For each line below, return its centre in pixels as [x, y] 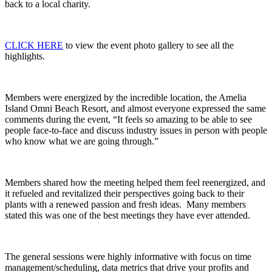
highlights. [25, 56]
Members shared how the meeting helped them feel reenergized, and [135, 183]
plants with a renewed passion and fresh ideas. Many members [125, 205]
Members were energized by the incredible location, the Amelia [126, 98]
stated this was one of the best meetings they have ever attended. [127, 216]
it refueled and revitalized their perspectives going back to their [124, 194]
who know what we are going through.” [83, 141]
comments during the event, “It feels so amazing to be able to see [128, 120]
